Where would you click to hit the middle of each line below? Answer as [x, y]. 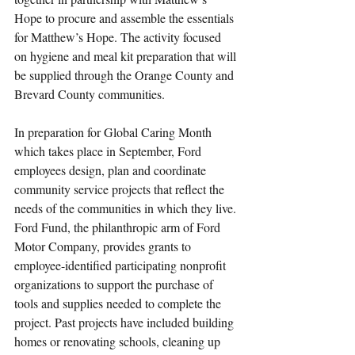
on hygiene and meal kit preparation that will [127, 56]
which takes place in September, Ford [109, 151]
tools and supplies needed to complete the [119, 303]
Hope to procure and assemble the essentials [126, 18]
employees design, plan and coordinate [112, 170]
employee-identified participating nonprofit [122, 265]
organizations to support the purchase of [115, 284]
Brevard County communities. [91, 94]
